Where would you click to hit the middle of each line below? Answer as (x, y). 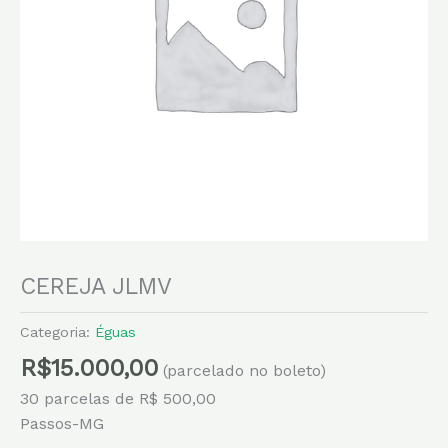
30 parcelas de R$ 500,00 (118, 399)
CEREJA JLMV (96, 287)
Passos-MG (62, 424)
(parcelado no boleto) (244, 371)
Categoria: (57, 331)
